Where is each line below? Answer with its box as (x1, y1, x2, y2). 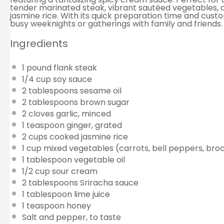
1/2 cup (22, 165, 50, 177)
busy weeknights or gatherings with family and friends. (10, 17, 222, 29)
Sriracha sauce (78, 176, 138, 188)
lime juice (72, 188, 110, 200)
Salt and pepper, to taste (22, 211, 121, 223)
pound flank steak (24, 61, 97, 73)
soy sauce (51, 73, 92, 85)
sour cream (50, 165, 97, 177)
